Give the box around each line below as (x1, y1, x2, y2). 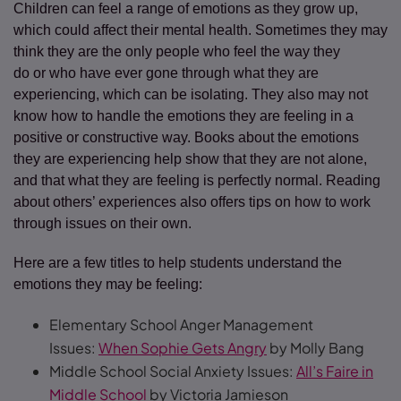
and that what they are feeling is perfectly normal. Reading (13, 173, 380, 188)
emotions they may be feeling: (13, 277, 209, 292)
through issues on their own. (13, 216, 199, 231)
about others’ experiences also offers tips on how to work (13, 194, 371, 209)
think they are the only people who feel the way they (13, 44, 340, 59)
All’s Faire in (296, 362, 373, 380)
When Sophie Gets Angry (98, 338, 267, 357)
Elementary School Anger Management (49, 315, 313, 334)
